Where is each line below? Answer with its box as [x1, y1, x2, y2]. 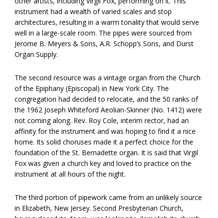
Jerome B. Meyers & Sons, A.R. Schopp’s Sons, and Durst [15, 39, 194, 48]
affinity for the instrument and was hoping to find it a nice [15, 127, 196, 136]
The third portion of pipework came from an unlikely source [15, 193, 202, 202]
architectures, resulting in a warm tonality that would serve [15, 18, 199, 27]
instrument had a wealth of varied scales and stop [15, 7, 172, 16]
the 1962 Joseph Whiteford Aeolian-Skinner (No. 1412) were [15, 105, 202, 114]
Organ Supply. [15, 50, 58, 59]
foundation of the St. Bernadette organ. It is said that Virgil [15, 148, 198, 157]
